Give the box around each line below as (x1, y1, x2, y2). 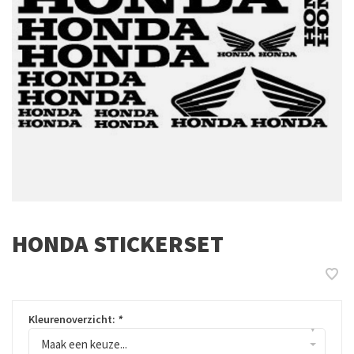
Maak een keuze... (41, 337, 127, 352)
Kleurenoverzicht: (28, 312, 118, 326)
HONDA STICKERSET (12, 228, 224, 258)
